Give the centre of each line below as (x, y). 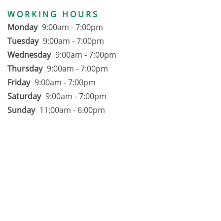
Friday (19, 83)
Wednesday (29, 55)
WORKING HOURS (53, 15)
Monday (22, 27)
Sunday (21, 110)
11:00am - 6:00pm (72, 110)
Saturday (24, 96)
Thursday (25, 69)
